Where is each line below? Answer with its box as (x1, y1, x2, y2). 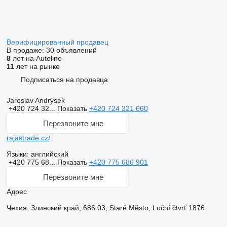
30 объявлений (46, 46, 97, 54)
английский (28, 150, 68, 158)
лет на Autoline (10, 54, 62, 62)
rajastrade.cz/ (6, 134, 50, 142)
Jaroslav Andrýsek (6, 96, 65, 104)
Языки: (6, 150, 29, 158)
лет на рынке (14, 62, 60, 70)
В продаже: (6, 46, 46, 54)
